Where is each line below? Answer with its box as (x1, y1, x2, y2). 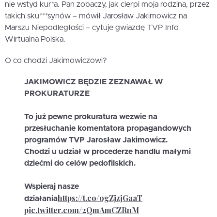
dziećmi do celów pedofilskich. (24, 159, 136, 168)
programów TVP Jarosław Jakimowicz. (24, 136, 168, 144)
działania (24, 195, 58, 203)
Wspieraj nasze (24, 183, 79, 191)
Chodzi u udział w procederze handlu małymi (24, 148, 191, 156)
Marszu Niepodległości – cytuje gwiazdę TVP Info (5, 24, 179, 32)
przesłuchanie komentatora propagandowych (24, 124, 191, 133)
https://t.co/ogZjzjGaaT (58, 193, 142, 203)
